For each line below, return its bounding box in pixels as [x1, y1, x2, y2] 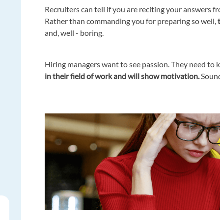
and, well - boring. [45, 28, 106, 38]
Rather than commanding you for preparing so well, [45, 16, 217, 26]
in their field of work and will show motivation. [45, 71, 200, 81]
